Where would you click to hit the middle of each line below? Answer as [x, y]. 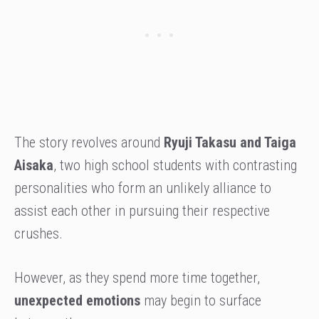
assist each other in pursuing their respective [142, 210]
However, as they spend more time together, [137, 277]
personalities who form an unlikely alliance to [143, 188]
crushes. [38, 233]
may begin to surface [203, 300]
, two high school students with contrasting [175, 165]
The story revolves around [89, 142]
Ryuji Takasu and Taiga [230, 142]
